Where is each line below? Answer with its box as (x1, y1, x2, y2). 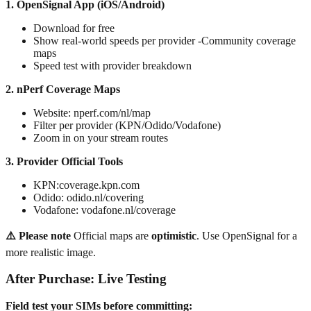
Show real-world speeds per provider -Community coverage (33, 34, 296, 47)
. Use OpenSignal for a (196, 229, 297, 242)
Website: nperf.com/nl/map (33, 106, 151, 119)
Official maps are (71, 229, 151, 242)
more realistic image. (6, 246, 96, 258)
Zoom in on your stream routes (33, 131, 168, 144)
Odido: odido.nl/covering (33, 191, 144, 203)
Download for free (33, 22, 115, 34)
